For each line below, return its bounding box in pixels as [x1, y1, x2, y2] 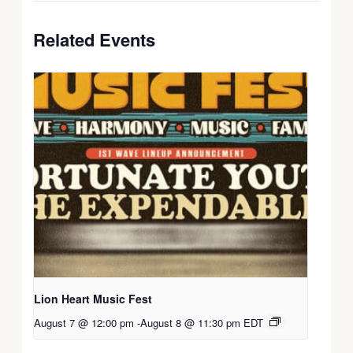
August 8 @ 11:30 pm [140, 314, 241, 330]
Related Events [33, 26, 156, 52]
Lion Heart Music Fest [34, 290, 153, 307]
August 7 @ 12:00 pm [34, 314, 135, 330]
